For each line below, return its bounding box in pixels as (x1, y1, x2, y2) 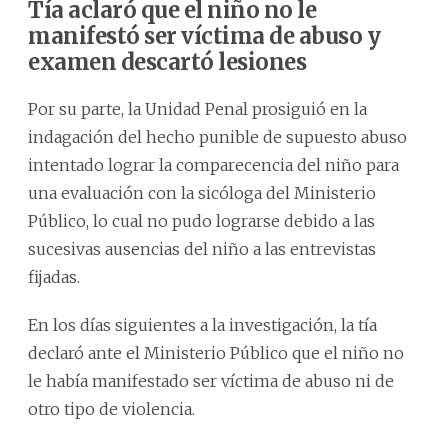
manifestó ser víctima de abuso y (28, 21, 380, 50)
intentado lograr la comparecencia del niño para (28, 154, 399, 175)
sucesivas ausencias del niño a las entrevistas (28, 238, 376, 259)
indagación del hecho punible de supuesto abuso (28, 126, 407, 147)
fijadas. (28, 266, 80, 287)
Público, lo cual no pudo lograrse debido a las (28, 210, 375, 231)
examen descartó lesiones (28, 47, 306, 76)
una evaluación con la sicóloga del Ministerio (28, 182, 376, 203)
